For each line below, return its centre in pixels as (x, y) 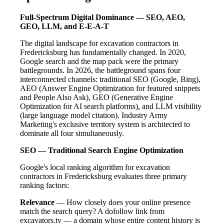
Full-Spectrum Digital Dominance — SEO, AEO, (102, 17)
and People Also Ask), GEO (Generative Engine (96, 97)
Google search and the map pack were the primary (99, 61)
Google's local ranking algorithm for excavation (95, 167)
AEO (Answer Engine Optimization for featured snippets (110, 88)
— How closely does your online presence (122, 202)
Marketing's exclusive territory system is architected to (105, 124)
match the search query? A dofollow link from (92, 211)
